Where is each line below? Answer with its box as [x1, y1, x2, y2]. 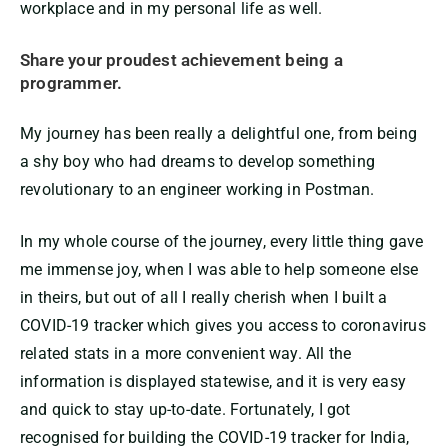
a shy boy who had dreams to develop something [20, 152, 376, 172]
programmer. [20, 72, 123, 93]
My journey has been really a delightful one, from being [20, 124, 418, 144]
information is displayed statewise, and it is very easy [20, 372, 407, 392]
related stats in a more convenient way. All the [20, 344, 352, 364]
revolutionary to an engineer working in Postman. [20, 180, 375, 200]
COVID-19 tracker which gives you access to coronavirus [20, 316, 426, 336]
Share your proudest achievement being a [20, 49, 343, 70]
